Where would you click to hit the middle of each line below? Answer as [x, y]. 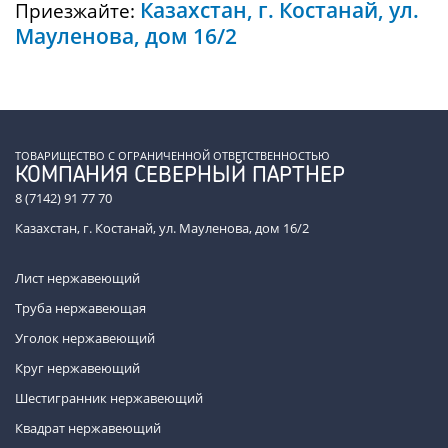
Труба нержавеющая [80, 308]
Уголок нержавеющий [85, 338]
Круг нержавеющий [77, 368]
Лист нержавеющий [77, 278]
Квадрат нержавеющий [88, 428]
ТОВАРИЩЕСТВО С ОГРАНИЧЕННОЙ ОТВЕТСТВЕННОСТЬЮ [172, 155]
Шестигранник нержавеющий [109, 398]
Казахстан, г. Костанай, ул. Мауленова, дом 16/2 [162, 228]
